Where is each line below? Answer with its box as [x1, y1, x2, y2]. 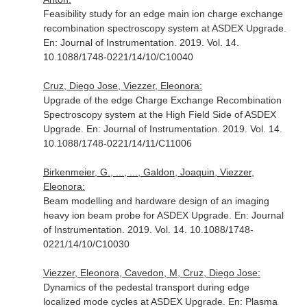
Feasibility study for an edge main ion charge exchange [42, 8, 283, 19]
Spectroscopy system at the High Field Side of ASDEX [42, 109, 276, 120]
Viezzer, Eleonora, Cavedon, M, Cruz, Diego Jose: [42, 267, 260, 278]
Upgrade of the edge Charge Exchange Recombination [42, 95, 282, 106]
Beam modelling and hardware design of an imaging [42, 195, 269, 206]
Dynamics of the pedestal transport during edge [42, 282, 249, 293]
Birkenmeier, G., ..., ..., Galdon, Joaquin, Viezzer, [42, 167, 254, 177]
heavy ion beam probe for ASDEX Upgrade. [42, 210, 234, 221]
